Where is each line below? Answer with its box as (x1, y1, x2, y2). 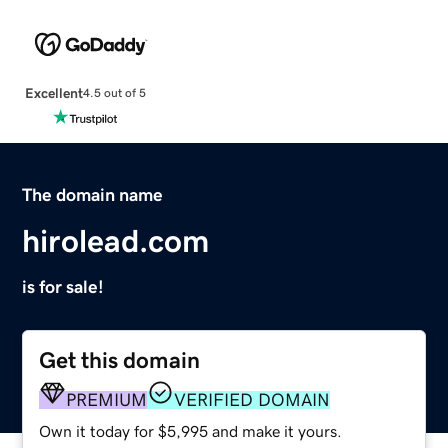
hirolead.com (22, 224, 210, 257)
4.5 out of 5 (82, 87, 146, 100)
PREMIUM (66, 390, 148, 409)
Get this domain (39, 348, 201, 372)
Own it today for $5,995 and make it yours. (39, 422, 343, 439)
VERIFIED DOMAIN (174, 390, 331, 409)
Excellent (24, 85, 83, 100)
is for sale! (22, 277, 105, 296)
